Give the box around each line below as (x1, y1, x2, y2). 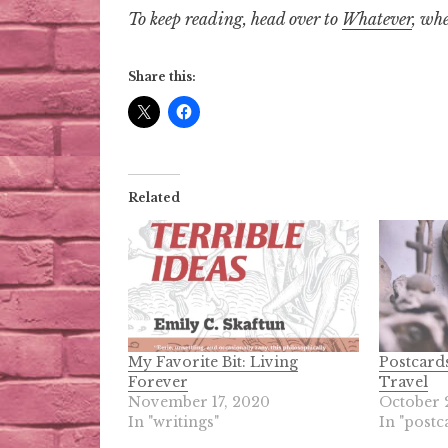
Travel (378, 373, 428, 392)
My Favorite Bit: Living (128, 353, 298, 372)
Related (128, 190, 180, 206)
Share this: (128, 69, 196, 85)
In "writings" (128, 413, 219, 432)
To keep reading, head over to (128, 9, 342, 30)
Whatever (342, 9, 412, 30)
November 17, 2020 (128, 393, 270, 412)
